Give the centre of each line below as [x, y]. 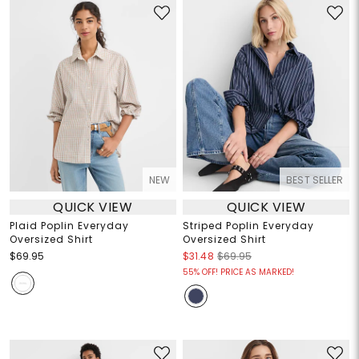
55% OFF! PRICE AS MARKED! [238, 272]
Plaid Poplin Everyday [69, 226]
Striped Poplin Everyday [248, 226]
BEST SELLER [315, 180]
